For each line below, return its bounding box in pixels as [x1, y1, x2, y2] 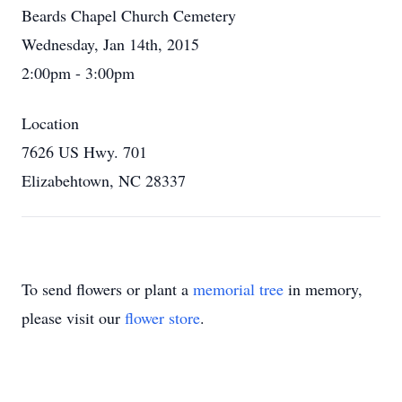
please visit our [22, 307, 125, 328]
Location [22, 112, 79, 134]
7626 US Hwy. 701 [22, 141, 147, 162]
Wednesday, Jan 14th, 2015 [22, 33, 199, 55]
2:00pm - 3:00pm [22, 62, 135, 83]
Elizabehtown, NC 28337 [22, 170, 186, 191]
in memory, [284, 278, 363, 300]
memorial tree [193, 278, 284, 300]
